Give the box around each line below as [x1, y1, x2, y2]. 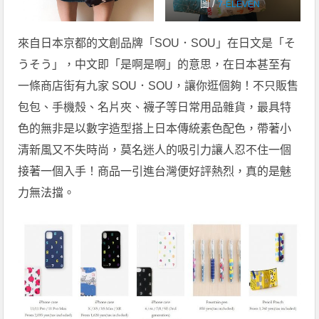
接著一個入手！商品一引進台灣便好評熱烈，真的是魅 [18, 165, 292, 178]
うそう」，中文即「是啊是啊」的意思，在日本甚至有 [18, 58, 292, 71]
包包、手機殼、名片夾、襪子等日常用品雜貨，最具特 [18, 101, 292, 114]
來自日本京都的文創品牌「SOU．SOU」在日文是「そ [18, 37, 296, 50]
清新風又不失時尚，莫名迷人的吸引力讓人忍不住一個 [18, 144, 292, 157]
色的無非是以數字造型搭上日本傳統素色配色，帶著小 [18, 122, 292, 135]
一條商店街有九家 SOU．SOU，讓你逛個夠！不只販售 [18, 80, 299, 93]
